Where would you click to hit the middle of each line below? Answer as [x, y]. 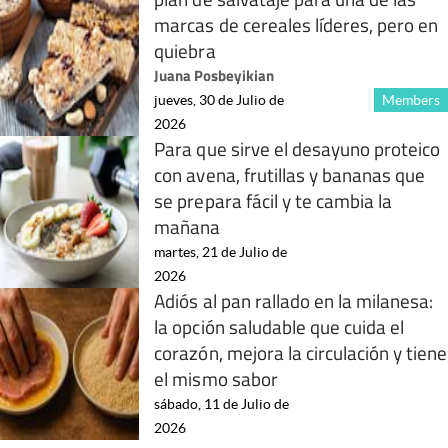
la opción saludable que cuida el [279, 326]
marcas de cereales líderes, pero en [296, 24]
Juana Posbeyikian [214, 75]
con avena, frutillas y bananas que [290, 174]
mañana [187, 226]
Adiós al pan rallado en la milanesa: [294, 300]
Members [410, 99]
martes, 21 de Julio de [221, 251]
